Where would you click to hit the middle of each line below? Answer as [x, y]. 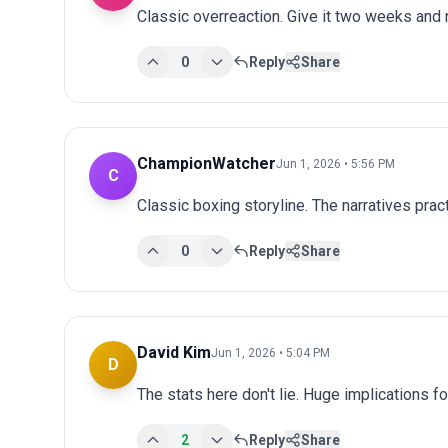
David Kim [174, 352]
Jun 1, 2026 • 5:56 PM [335, 163]
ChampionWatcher [206, 163]
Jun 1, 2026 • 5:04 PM [270, 352]
